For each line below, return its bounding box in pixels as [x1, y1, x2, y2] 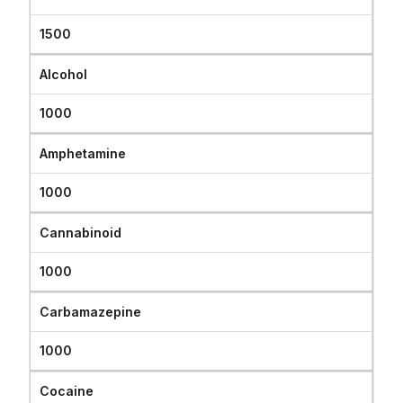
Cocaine [40, 383, 94, 399]
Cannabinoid [40, 225, 122, 240]
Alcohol [40, 67, 88, 82]
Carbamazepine [40, 304, 142, 319]
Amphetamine [40, 146, 127, 161]
